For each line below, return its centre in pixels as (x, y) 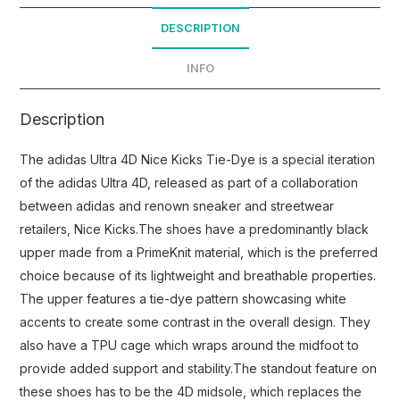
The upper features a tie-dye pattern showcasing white (183, 298)
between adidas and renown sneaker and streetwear (177, 205)
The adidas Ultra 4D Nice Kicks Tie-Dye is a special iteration (198, 159)
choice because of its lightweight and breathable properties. (198, 275)
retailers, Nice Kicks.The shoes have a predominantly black (195, 229)
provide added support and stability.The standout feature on (199, 368)
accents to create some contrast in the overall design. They (196, 321)
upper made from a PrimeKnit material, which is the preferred (199, 252)
